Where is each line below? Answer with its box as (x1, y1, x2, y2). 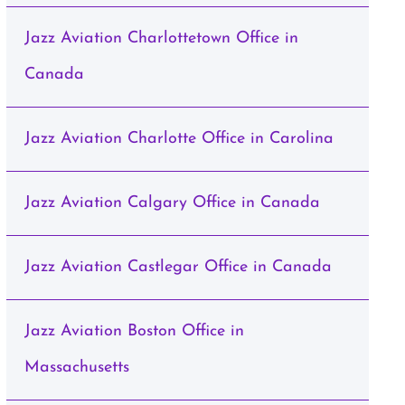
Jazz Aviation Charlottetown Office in (24, 30, 298, 47)
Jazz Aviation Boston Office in (24, 323, 244, 340)
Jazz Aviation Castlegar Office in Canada (24, 259, 332, 276)
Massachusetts (24, 359, 129, 376)
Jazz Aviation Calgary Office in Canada (24, 194, 320, 212)
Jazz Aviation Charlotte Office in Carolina (24, 130, 334, 147)
